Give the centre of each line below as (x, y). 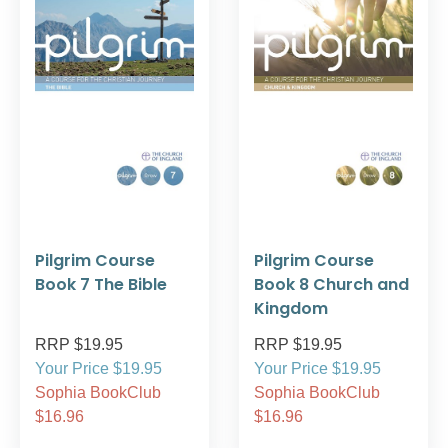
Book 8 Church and (331, 285)
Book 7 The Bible (101, 285)
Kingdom (291, 309)
